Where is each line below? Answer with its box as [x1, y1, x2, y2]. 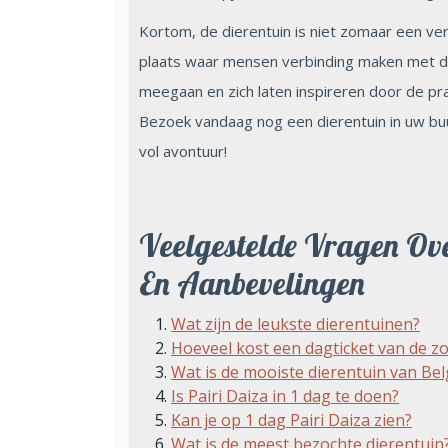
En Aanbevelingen [139, 262, 365, 303]
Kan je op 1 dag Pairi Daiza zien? [171, 408, 412, 431]
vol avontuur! [139, 140, 227, 161]
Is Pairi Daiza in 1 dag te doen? [171, 384, 399, 407]
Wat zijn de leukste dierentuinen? [171, 312, 420, 335]
